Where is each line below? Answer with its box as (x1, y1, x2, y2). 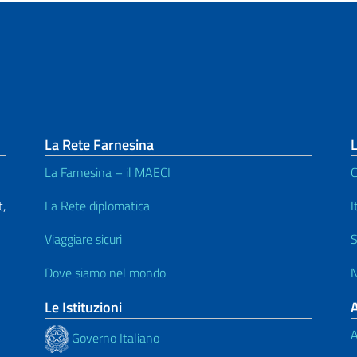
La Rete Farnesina (45, 134, 154, 156)
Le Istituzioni (45, 296, 122, 319)
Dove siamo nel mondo (45, 263, 166, 283)
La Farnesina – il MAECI (45, 163, 171, 182)
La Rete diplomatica (45, 196, 150, 216)
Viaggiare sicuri (45, 229, 122, 249)
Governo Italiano (69, 328, 159, 347)
